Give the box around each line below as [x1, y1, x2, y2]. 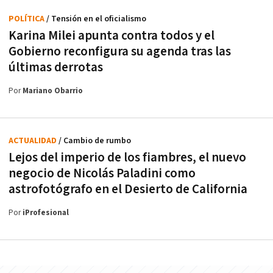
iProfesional [23, 208, 69, 219]
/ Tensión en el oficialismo [46, 13, 146, 25]
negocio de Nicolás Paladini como [9, 165, 196, 182]
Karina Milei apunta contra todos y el [9, 27, 214, 44]
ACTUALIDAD [9, 135, 58, 147]
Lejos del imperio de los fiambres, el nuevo [9, 149, 246, 166]
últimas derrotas [9, 59, 103, 76]
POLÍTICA [9, 13, 46, 25]
